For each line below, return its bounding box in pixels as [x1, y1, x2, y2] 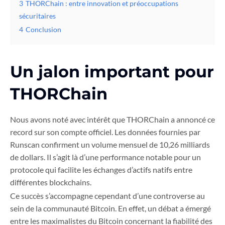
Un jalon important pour [10, 62, 214, 82]
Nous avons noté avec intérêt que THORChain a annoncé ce [10, 115, 215, 125]
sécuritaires [19, 12, 56, 21]
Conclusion [26, 25, 61, 34]
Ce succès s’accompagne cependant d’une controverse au [10, 191, 205, 201]
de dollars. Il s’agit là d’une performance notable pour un [10, 152, 201, 162]
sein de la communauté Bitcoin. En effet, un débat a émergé [10, 203, 211, 213]
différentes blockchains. [10, 177, 91, 187]
